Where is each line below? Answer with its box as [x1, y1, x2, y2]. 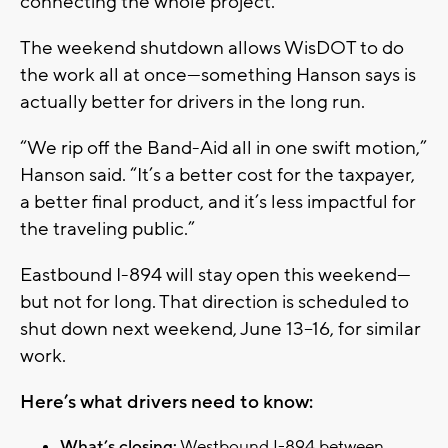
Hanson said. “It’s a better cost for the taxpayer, [20, 162, 415, 187]
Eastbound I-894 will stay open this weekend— [20, 262, 411, 287]
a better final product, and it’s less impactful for [20, 189, 416, 214]
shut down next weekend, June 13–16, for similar [20, 316, 421, 341]
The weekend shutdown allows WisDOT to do [20, 35, 404, 60]
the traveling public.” [20, 216, 195, 241]
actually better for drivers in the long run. [20, 89, 365, 114]
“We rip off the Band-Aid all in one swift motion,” [20, 135, 427, 160]
